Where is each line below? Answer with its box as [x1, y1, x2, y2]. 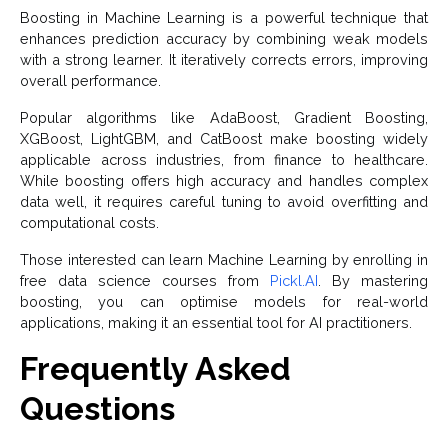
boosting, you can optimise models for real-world [20, 292, 428, 310]
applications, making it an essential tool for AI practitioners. [20, 313, 412, 331]
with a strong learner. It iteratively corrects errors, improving [20, 50, 428, 68]
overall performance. [20, 71, 165, 89]
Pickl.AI [270, 271, 318, 289]
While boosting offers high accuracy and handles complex [20, 171, 428, 189]
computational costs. [20, 213, 163, 231]
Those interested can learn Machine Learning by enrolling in [20, 250, 428, 268]
